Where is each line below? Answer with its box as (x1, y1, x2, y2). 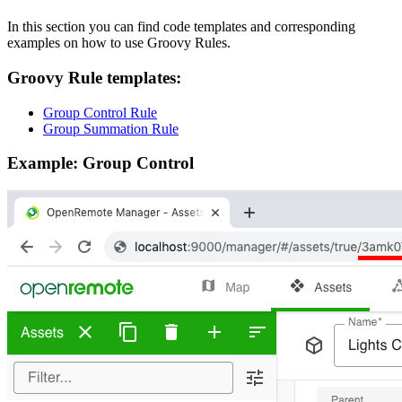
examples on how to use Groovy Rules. (7, 35, 231, 51)
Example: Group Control (7, 153, 194, 173)
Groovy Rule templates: (7, 67, 181, 87)
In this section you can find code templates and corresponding (7, 19, 355, 35)
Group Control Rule (43, 104, 157, 120)
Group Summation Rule (43, 120, 179, 136)
